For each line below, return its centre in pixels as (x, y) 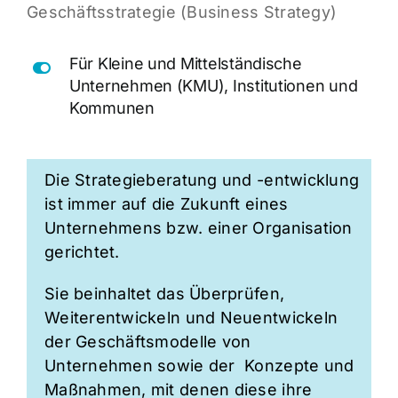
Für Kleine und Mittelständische (185, 64)
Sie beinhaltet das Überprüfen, (164, 294)
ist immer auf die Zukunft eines (166, 204)
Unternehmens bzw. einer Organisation (198, 228)
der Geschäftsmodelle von (147, 342)
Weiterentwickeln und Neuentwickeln (191, 318)
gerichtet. (82, 252)
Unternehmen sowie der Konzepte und (199, 366)
